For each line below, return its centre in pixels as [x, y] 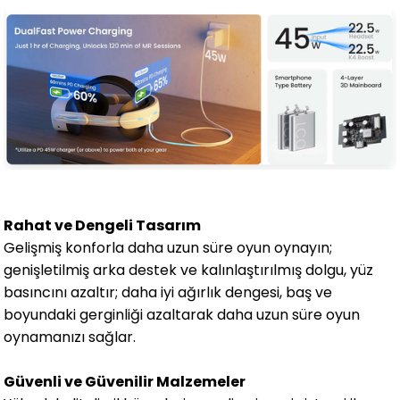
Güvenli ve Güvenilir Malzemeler [125, 381]
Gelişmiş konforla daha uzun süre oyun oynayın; [168, 247]
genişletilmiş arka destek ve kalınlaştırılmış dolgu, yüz [189, 270]
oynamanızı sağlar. [70, 337]
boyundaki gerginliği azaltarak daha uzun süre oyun [182, 314]
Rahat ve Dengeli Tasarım [103, 225]
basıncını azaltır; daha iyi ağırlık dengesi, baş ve [168, 292]
